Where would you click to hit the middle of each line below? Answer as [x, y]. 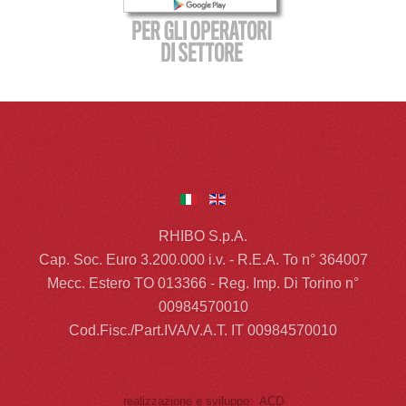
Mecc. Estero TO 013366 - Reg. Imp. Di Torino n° [203, 283]
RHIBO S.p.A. [203, 236]
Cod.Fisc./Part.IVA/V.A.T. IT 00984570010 [203, 330]
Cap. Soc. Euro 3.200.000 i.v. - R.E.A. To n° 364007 [203, 259]
